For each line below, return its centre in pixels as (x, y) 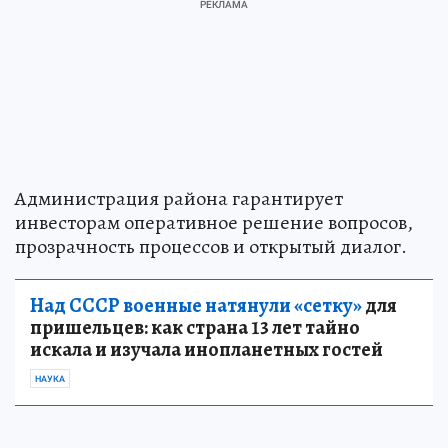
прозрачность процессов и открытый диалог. (211, 246)
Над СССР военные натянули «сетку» (196, 305)
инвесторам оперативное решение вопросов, (214, 222)
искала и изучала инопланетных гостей (206, 349)
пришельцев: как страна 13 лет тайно (195, 327)
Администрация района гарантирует (179, 198)
